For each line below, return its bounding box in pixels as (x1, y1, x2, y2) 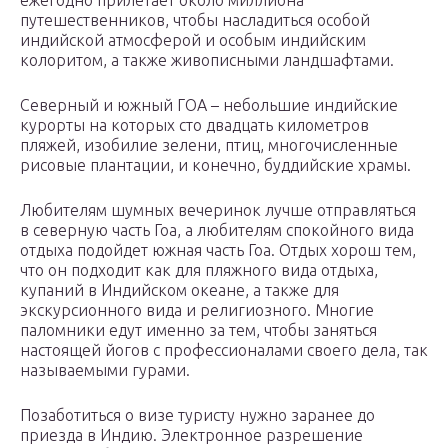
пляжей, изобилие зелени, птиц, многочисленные (20, 136, 398, 155)
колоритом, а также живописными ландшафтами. (20, 51, 394, 70)
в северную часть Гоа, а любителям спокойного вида (20, 221, 414, 240)
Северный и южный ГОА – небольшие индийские (20, 96, 398, 115)
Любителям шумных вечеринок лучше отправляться (20, 201, 416, 220)
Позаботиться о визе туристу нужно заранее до (20, 406, 375, 425)
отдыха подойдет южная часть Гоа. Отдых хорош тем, (20, 241, 416, 260)
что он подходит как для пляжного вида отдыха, (20, 261, 378, 280)
